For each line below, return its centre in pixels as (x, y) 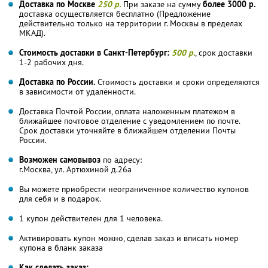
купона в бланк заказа (61, 247)
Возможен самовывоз (60, 159)
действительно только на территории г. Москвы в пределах (131, 23)
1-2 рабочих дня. (51, 62)
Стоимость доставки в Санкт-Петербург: (94, 52)
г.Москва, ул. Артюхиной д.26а (75, 169)
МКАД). (32, 33)
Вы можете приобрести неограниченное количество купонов (134, 189)
